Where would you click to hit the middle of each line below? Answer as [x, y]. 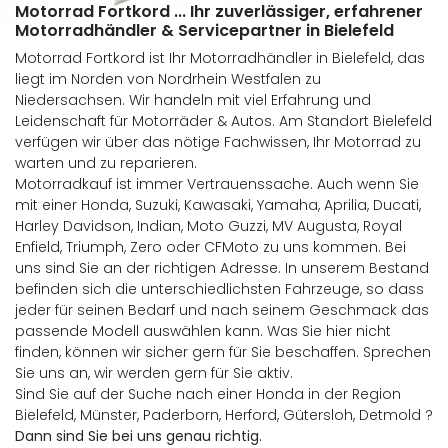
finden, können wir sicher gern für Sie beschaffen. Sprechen [223, 352]
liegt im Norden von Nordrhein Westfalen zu [168, 79]
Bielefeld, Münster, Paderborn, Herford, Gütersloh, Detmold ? [224, 415]
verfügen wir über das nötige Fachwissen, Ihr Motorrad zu [218, 142]
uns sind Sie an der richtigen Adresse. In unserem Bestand [222, 268]
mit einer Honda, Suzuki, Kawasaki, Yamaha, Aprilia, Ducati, [218, 205]
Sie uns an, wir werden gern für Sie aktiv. [154, 373]
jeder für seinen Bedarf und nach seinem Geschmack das [222, 310]
